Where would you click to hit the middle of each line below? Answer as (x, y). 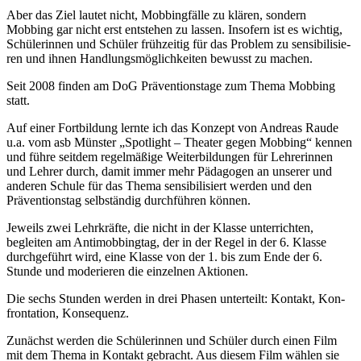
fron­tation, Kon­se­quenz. (68, 313)
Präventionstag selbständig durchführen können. (129, 200)
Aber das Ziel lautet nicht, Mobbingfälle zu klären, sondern (156, 15)
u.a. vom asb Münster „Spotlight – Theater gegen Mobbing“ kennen (179, 142)
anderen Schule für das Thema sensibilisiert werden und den (159, 186)
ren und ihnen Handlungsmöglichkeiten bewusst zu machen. (160, 58)
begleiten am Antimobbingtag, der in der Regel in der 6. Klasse (166, 242)
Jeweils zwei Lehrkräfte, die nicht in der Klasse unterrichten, (160, 228)
